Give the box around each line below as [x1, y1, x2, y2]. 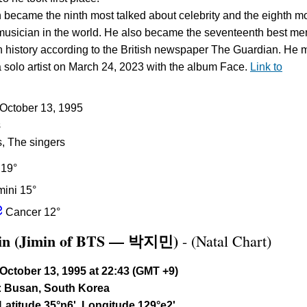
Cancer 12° [3, 206, 60, 219]
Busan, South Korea [4, 282, 110, 295]
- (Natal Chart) [178, 231, 271, 251]
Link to [250, 61, 282, 73]
